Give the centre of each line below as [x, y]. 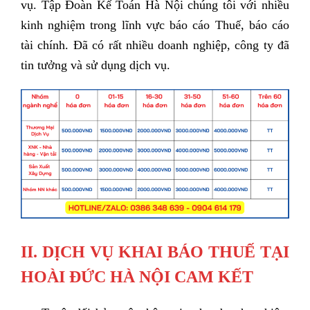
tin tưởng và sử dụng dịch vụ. [95, 65]
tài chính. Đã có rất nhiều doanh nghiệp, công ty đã [155, 45]
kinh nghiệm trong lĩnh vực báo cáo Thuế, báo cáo [155, 25]
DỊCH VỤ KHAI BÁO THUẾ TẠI [166, 252]
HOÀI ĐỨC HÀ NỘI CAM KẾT [137, 277]
